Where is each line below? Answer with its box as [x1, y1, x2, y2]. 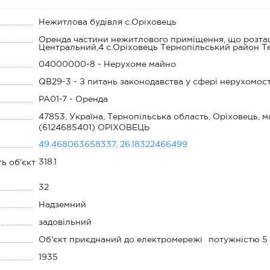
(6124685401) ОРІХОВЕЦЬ [39, 124, 150, 131]
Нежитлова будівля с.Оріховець [39, 19, 177, 26]
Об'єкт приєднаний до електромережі [39, 236, 203, 243]
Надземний [39, 201, 87, 209]
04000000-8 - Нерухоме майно [39, 61, 177, 68]
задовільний [39, 219, 92, 226]
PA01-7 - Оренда [39, 96, 108, 103]
